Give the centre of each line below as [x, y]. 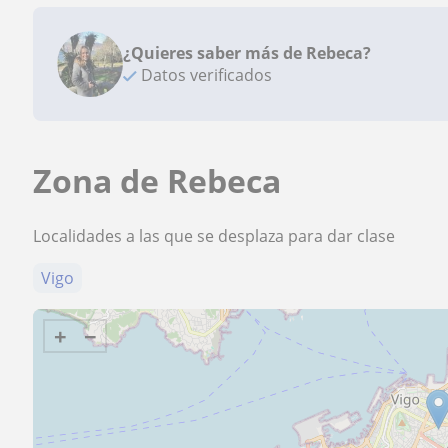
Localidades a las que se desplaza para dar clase [214, 236]
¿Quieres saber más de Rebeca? [247, 53]
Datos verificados [205, 75]
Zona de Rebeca [157, 180]
